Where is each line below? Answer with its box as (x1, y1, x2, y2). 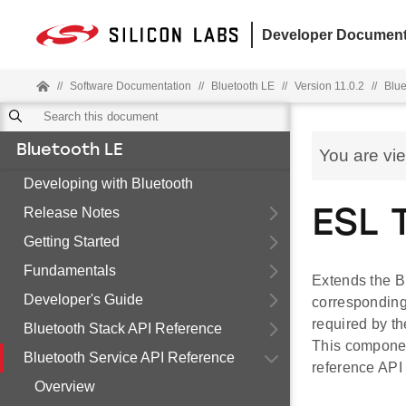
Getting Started (24, 234, 120, 249)
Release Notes (24, 205, 120, 220)
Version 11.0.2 (295, 80, 364, 92)
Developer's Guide (24, 292, 143, 307)
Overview (34, 379, 95, 394)
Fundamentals (24, 263, 116, 278)
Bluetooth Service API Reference (24, 350, 235, 365)
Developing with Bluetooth (24, 176, 193, 191)
